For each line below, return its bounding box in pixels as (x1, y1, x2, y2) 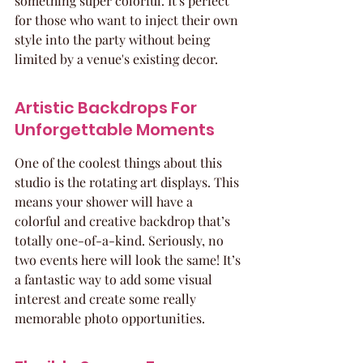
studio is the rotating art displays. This (15, 173, 242, 190)
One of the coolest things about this (15, 154, 225, 171)
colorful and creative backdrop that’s (15, 212, 233, 229)
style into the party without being (15, 31, 213, 48)
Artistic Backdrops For (15, 96, 200, 119)
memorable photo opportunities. (15, 310, 205, 327)
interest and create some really (15, 290, 199, 307)
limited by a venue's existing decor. (15, 50, 218, 67)
